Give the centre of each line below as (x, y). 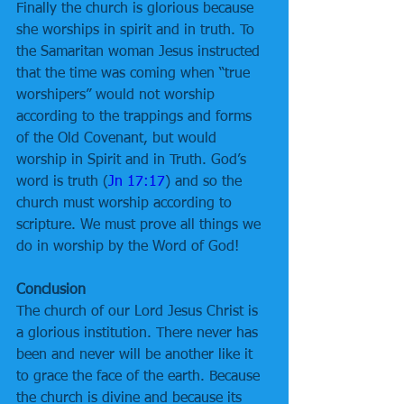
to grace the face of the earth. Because (140, 377)
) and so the (206, 182)
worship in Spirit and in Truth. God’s (133, 161)
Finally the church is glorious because (137, 9)
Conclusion (51, 290)
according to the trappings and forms (136, 117)
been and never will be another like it (137, 355)
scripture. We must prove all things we (141, 225)
